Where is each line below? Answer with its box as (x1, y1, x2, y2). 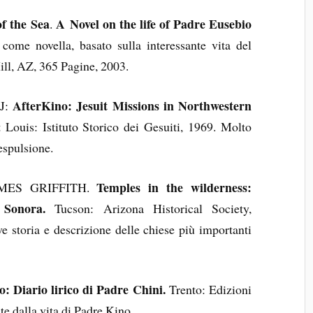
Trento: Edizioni (165, 281, 252, 298)
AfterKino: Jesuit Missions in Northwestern (12, 96, 252, 115)
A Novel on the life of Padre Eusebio (55, 15, 252, 34)
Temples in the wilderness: (96, 177, 252, 196)
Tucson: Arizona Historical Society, (45, 199, 252, 217)
